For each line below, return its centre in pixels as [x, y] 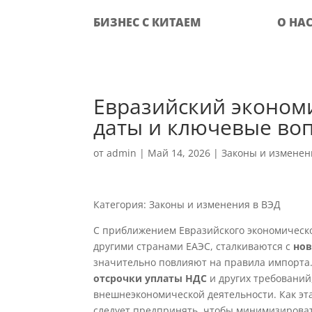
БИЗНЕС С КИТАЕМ [147, 22]
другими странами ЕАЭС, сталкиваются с [194, 246]
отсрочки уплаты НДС [150, 278]
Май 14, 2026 [179, 153]
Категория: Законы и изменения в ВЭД [187, 204]
